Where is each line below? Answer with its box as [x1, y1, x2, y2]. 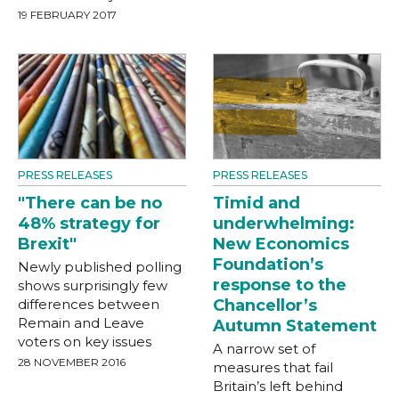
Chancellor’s [213, 295, 317, 315]
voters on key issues [18, 332, 151, 350]
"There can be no [18, 192, 162, 213]
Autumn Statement [213, 315, 377, 336]
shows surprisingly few [18, 276, 167, 294]
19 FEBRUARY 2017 [18, 7, 117, 21]
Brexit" [18, 233, 77, 254]
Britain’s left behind [213, 377, 343, 395]
